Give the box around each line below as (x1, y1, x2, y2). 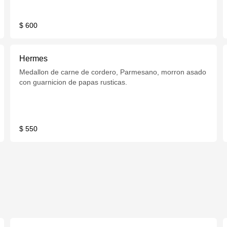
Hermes (19, 54, 48, 63)
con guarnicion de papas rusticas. (19, 78, 128, 86)
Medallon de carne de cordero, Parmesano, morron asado (19, 68, 207, 76)
